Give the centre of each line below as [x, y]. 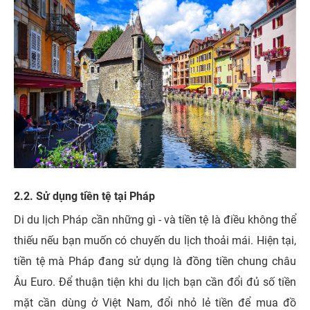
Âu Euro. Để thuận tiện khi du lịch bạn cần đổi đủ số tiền [155, 282]
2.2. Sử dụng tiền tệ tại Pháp [84, 197]
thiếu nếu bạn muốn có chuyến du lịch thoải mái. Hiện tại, [155, 241]
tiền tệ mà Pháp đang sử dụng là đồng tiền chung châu [155, 262]
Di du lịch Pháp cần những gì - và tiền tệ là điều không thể [155, 220]
